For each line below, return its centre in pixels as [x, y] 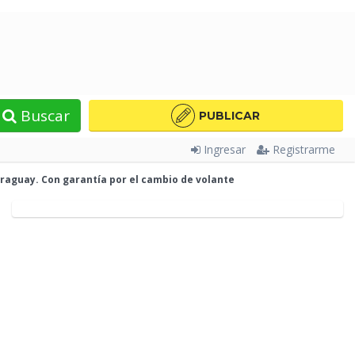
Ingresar [225, 149]
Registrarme [304, 149]
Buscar [44, 116]
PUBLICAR [230, 115]
